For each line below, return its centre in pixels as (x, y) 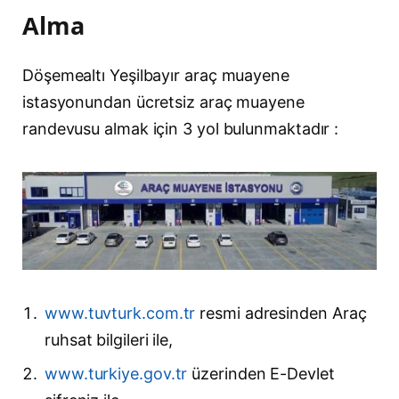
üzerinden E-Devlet (261, 373)
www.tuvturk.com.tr (120, 313)
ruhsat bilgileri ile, (109, 339)
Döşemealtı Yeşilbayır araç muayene (156, 75)
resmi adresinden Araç (281, 313)
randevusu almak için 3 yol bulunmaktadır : (181, 128)
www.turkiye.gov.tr (116, 373)
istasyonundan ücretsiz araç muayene (163, 102)
